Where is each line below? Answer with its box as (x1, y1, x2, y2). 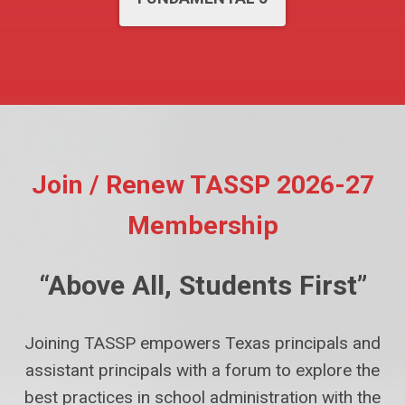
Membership (127, 211, 278, 241)
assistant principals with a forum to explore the (25, 359, 380, 381)
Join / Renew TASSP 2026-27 (31, 170, 374, 201)
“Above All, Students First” (38, 269, 367, 302)
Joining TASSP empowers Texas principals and (24, 332, 381, 353)
